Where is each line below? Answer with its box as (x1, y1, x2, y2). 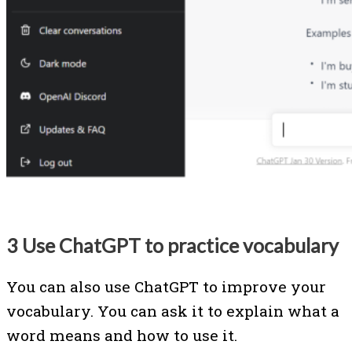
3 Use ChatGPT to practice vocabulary (6, 233, 339, 258)
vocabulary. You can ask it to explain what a (6, 300, 339, 321)
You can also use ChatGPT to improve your (6, 276, 326, 296)
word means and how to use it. (6, 324, 241, 345)
